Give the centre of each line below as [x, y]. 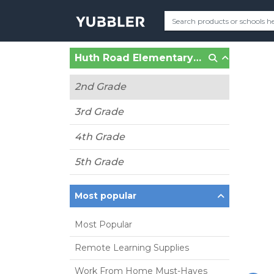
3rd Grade [99, 112]
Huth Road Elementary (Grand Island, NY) [197, 58]
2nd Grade [100, 87]
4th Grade [100, 137]
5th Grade [99, 162]
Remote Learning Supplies [132, 248]
